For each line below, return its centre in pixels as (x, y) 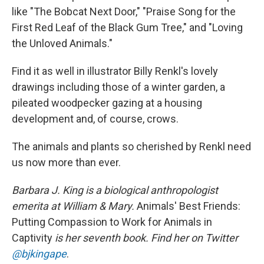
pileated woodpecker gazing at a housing (107, 103)
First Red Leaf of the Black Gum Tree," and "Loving (127, 27)
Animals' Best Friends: (189, 206)
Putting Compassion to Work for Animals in (112, 222)
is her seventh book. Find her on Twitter (146, 237)
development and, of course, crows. (95, 118)
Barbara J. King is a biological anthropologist (115, 190)
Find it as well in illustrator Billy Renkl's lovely (115, 71)
